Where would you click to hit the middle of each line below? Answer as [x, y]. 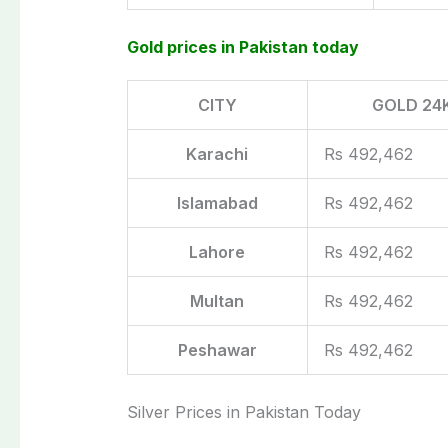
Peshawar [217, 349]
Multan [217, 300]
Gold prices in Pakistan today [242, 46]
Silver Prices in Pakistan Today [243, 411]
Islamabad [217, 202]
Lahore [217, 251]
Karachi [217, 153]
